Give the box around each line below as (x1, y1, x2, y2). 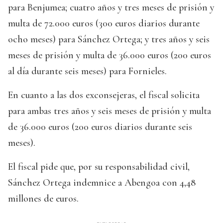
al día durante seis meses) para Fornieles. (8, 65, 167, 78)
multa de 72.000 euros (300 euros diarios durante (8, 17, 200, 30)
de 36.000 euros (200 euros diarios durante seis (8, 121, 192, 133)
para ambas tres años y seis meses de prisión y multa (8, 105, 211, 117)
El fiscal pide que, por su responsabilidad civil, (8, 161, 190, 173)
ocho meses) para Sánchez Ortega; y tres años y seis (8, 33, 210, 46)
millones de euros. (8, 193, 79, 205)
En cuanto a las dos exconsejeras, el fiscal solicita (8, 89, 200, 102)
